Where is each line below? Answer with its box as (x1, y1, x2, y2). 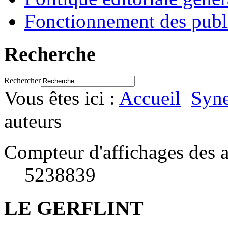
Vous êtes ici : (4, 87, 119, 109)
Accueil (119, 87, 181, 109)
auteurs (4, 109, 62, 132)
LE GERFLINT (4, 196, 144, 219)
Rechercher (4, 76, 41, 85)
